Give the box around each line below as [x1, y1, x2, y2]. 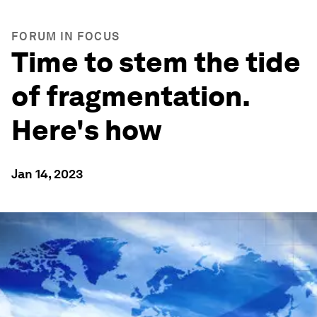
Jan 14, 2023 [11, 166, 83, 181]
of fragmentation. [11, 79, 250, 113]
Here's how [11, 113, 161, 147]
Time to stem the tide [11, 45, 301, 79]
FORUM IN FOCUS [11, 30, 120, 43]
